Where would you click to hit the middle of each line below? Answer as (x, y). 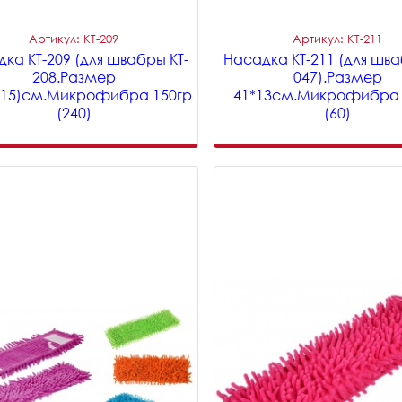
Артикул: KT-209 (74, 39)
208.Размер (74, 77)
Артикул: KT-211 (338, 39)
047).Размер (337, 77)
